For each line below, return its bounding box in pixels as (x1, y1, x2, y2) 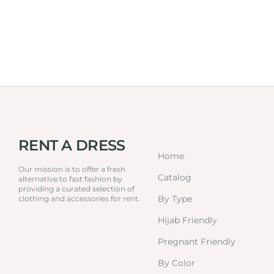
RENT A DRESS (18, 136, 125, 155)
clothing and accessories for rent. (18, 194, 140, 204)
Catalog (158, 172, 192, 183)
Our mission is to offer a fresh (18, 165, 125, 174)
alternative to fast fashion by (18, 174, 122, 184)
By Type (158, 193, 193, 205)
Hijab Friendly (158, 215, 218, 226)
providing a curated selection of (18, 184, 135, 194)
